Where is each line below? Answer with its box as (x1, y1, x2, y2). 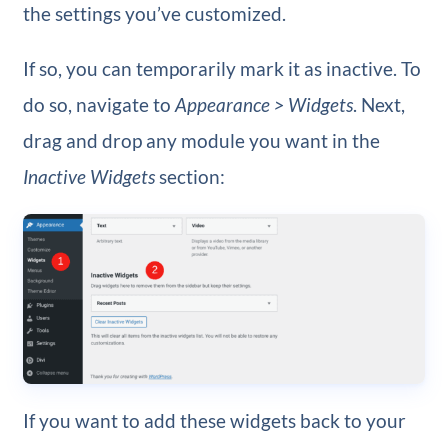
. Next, (352, 92, 405, 116)
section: (154, 164, 225, 188)
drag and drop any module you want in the (22, 128, 380, 152)
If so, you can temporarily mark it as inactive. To (22, 56, 421, 80)
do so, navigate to (22, 92, 175, 116)
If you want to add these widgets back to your (22, 408, 406, 432)
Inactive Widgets (22, 164, 155, 188)
